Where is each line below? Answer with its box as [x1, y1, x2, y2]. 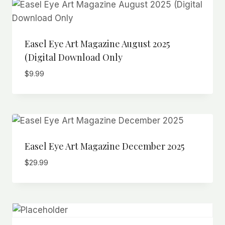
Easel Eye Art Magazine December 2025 [24, 140, 184, 153]
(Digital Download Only [24, 51, 123, 63]
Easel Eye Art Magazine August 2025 [24, 37, 170, 50]
